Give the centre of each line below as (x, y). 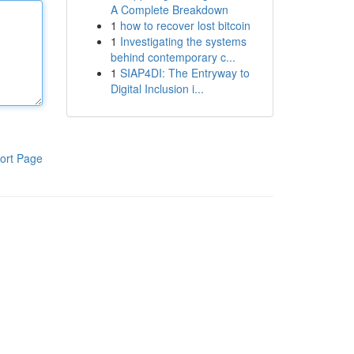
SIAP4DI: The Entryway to (185, 73)
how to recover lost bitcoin (185, 25)
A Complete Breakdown (169, 9)
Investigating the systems (183, 41)
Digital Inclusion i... (157, 88)
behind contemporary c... (173, 57)
